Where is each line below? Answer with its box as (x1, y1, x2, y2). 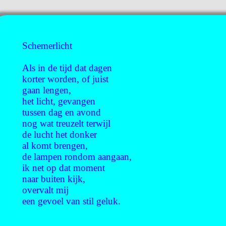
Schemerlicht (22, 40, 72, 51)
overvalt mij (22, 185, 69, 195)
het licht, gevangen (22, 96, 95, 106)
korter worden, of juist (22, 74, 108, 84)
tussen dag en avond (22, 107, 101, 118)
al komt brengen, (22, 140, 88, 151)
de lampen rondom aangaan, (22, 151, 132, 162)
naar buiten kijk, (22, 174, 85, 184)
